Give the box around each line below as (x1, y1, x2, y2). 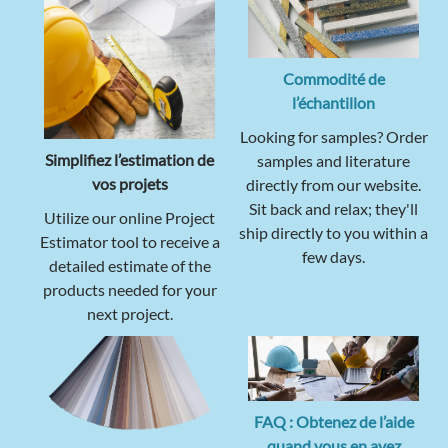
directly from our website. (246, 175, 421, 195)
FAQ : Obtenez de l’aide (253, 412, 414, 432)
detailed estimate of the (48, 256, 211, 276)
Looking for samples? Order (239, 127, 428, 147)
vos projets (91, 174, 168, 194)
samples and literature (257, 151, 410, 171)
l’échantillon (292, 93, 375, 113)
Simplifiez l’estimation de (45, 150, 214, 170)
